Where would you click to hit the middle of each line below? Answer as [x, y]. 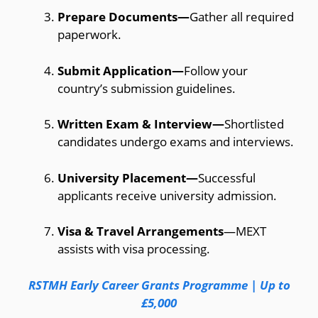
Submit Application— [121, 70]
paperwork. [89, 35]
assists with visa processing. [134, 249]
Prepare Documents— [124, 17]
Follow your [216, 70]
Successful [227, 177]
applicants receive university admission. [167, 195]
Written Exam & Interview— [141, 124]
